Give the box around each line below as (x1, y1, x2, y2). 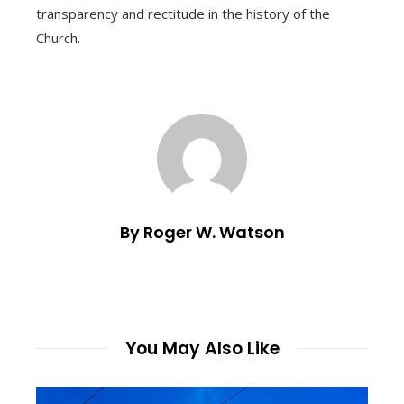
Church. (36, 28, 80, 47)
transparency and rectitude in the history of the (36, 4, 330, 23)
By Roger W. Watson (119, 220, 285, 243)
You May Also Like (124, 335, 280, 361)
